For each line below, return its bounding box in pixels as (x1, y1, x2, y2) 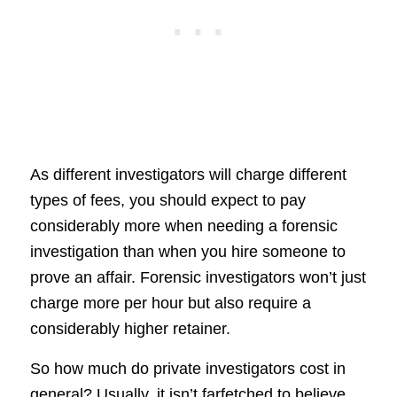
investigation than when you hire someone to (29, 243, 346, 261)
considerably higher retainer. (29, 320, 230, 339)
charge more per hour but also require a (29, 294, 311, 313)
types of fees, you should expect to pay (29, 191, 306, 210)
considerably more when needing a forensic (29, 217, 338, 236)
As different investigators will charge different (29, 166, 346, 184)
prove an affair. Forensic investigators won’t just (29, 269, 366, 287)
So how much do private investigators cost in (29, 359, 346, 378)
